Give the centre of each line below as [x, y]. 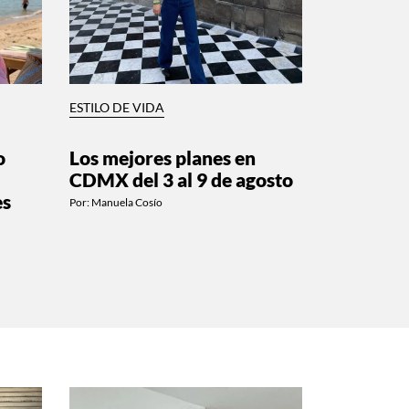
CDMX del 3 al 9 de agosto [181, 179]
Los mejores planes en [163, 157]
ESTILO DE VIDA [117, 107]
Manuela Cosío [127, 202]
